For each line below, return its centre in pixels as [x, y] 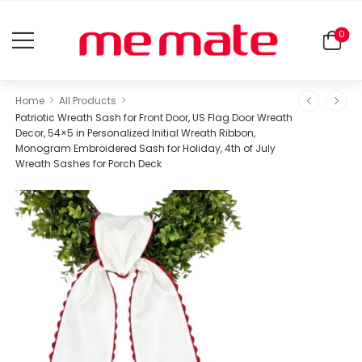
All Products [88, 100]
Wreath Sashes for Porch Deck [88, 163]
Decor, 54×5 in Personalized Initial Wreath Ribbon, [135, 133]
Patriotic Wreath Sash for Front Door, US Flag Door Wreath [154, 117]
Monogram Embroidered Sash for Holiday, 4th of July [145, 148]
